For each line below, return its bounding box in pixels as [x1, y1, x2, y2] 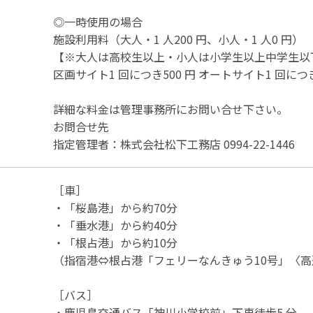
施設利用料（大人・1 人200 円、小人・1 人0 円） [53, 30, 303, 48]
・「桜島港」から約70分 [53, 198, 177, 216]
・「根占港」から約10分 [53, 233, 177, 251]
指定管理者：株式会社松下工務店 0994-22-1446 [53, 135, 295, 152]
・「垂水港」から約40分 [53, 216, 177, 233]
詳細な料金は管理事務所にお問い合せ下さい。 [53, 100, 288, 117]
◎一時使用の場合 [53, 13, 143, 30]
